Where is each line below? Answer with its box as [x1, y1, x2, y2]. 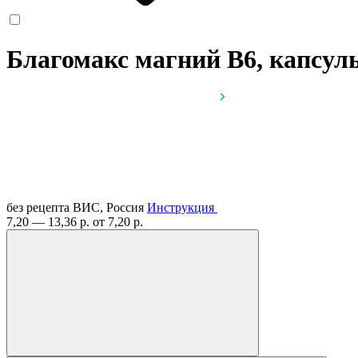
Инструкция [147, 200, 214, 214]
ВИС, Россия [73, 200, 147, 214]
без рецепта [6, 200, 70, 214]
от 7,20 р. [93, 214, 143, 229]
